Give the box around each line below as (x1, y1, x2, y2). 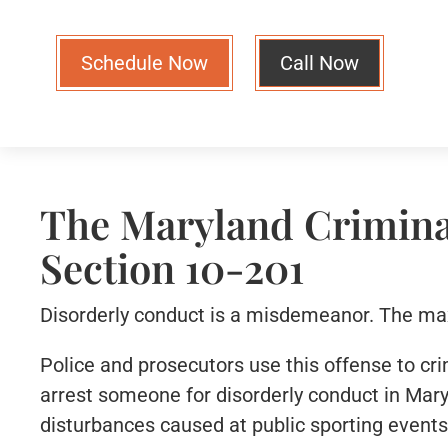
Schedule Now (81, 51, 208, 75)
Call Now (280, 51, 359, 75)
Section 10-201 (40, 240, 305, 294)
